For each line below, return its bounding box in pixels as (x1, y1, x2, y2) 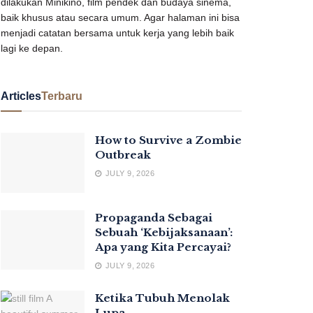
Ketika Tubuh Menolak (95, 291, 230, 305)
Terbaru (41, 89, 82, 102)
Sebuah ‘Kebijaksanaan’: (95, 225, 233, 239)
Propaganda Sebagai (95, 210, 212, 224)
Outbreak (95, 147, 151, 161)
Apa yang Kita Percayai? (95, 240, 231, 254)
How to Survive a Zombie (95, 133, 242, 147)
